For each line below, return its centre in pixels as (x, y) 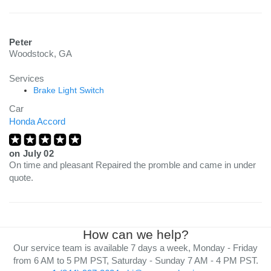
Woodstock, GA (41, 54)
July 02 (38, 153)
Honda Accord (37, 121)
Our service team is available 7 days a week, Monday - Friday (135, 248)
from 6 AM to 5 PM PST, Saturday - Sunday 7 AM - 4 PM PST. (135, 260)
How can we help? (135, 234)
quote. (21, 178)
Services (27, 78)
